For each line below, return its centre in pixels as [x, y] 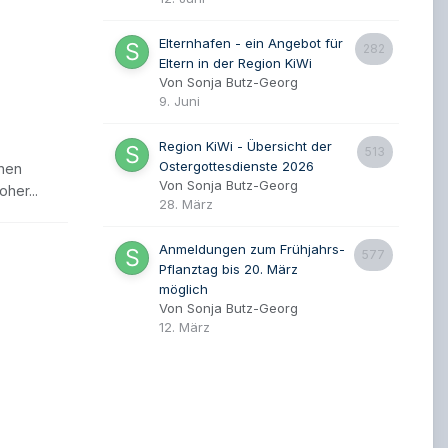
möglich [183, 289]
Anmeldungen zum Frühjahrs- [252, 249]
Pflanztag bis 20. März [228, 269]
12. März [184, 327]
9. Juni [179, 101]
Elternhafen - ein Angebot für [251, 43]
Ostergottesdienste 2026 [236, 166]
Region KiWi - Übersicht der [245, 146]
